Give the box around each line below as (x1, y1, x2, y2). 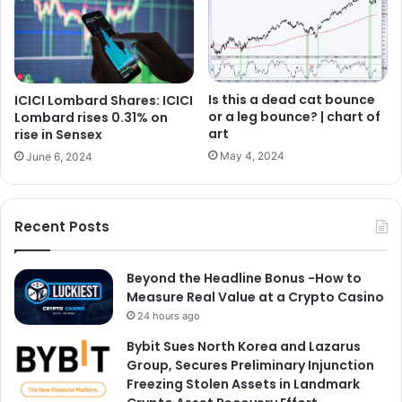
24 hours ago (137, 309, 200, 322)
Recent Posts (14, 216, 109, 236)
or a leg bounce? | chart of (208, 108, 380, 127)
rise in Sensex (14, 125, 102, 144)
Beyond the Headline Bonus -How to (127, 268, 362, 287)
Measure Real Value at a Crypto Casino (127, 287, 384, 306)
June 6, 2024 (26, 149, 92, 163)
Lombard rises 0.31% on (14, 108, 168, 127)
